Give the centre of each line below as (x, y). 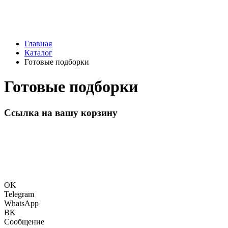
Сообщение (24, 222)
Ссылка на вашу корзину (61, 112)
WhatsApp (21, 204)
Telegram (19, 194)
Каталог (38, 52)
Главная (38, 43)
